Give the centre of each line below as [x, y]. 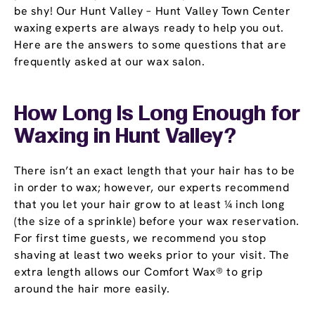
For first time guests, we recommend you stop [140, 238]
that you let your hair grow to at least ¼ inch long [149, 205]
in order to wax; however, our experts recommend [152, 188]
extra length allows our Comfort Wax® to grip [139, 272]
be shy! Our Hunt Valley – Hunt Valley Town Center [153, 11]
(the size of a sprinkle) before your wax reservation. [157, 221]
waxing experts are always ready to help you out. [149, 28]
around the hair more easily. [92, 289]
